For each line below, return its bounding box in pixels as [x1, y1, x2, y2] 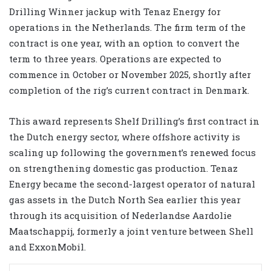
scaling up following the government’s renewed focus [9, 146, 256, 158]
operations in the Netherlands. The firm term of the [9, 21, 246, 33]
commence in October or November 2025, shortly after [9, 68, 251, 80]
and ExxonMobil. [9, 240, 86, 253]
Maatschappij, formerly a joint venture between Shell [9, 224, 253, 237]
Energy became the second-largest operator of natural [9, 177, 255, 190]
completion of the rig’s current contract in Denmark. [9, 83, 249, 96]
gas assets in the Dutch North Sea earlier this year [9, 193, 241, 206]
